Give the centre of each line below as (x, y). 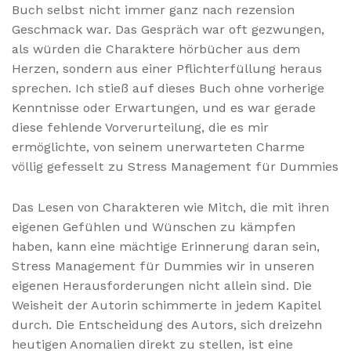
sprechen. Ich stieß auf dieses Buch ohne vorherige (168, 89)
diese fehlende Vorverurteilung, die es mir (140, 128)
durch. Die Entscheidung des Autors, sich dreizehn (167, 325)
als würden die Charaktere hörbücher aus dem (156, 49)
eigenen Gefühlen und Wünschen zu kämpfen (154, 227)
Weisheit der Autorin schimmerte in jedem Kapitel (166, 306)
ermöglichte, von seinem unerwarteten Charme (158, 147)
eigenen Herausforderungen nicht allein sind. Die (162, 286)
